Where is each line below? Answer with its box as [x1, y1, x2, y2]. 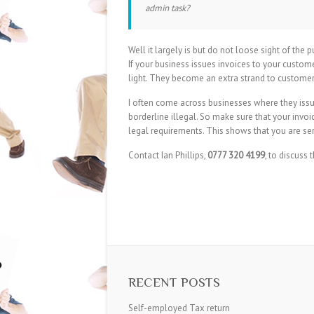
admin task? [145, 2, 190, 14]
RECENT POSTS [128, 275, 220, 290]
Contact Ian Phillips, [128, 149, 207, 161]
